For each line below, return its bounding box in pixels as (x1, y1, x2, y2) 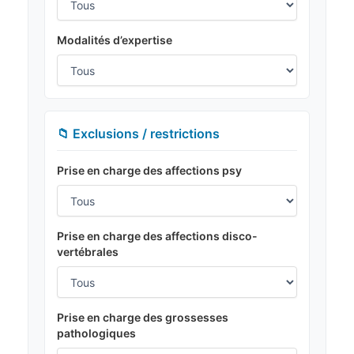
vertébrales (57, 245, 119, 259)
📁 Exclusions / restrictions (57, 126, 220, 142)
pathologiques (57, 326, 136, 341)
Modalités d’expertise (57, 33, 172, 47)
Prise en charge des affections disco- (57, 229, 258, 243)
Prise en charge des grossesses (57, 311, 228, 325)
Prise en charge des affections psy (57, 164, 242, 178)
